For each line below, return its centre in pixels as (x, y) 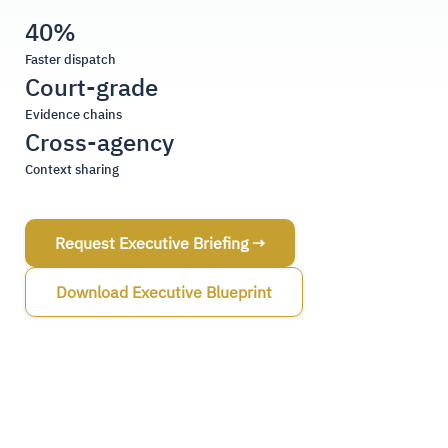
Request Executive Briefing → (160, 243)
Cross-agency (99, 142)
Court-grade (91, 87)
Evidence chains (73, 115)
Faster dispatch (70, 60)
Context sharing (72, 170)
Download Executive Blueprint (164, 292)
